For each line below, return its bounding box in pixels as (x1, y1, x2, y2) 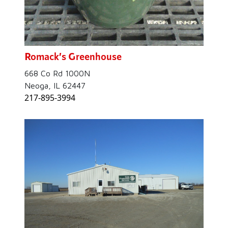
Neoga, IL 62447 (24, 81, 85, 91)
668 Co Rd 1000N (24, 69, 90, 78)
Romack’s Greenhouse (24, 50, 122, 63)
